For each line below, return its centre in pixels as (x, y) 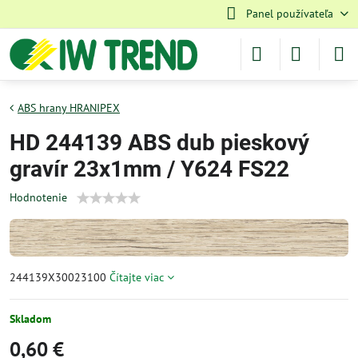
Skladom (30, 319)
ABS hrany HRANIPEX (69, 108)
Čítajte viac (137, 278)
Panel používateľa (289, 14)
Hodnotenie (38, 197)
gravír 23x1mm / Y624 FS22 (149, 169)
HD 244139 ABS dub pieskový (159, 143)
